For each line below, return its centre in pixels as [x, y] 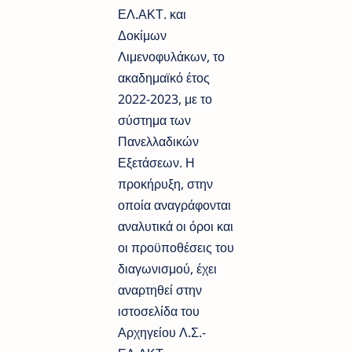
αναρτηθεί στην [160, 290]
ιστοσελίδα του [159, 312]
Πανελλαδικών [158, 142]
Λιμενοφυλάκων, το [171, 57]
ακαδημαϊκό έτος [164, 78]
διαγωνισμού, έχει [167, 269]
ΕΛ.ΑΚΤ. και [152, 15]
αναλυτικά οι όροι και [176, 227]
